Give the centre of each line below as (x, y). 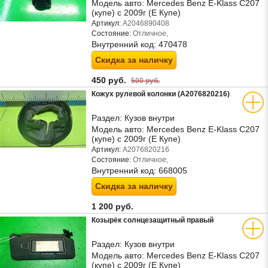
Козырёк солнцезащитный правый (153, 220)
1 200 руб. (114, 206)
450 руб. (111, 80)
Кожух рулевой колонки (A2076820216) (161, 94)
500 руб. (145, 80)
